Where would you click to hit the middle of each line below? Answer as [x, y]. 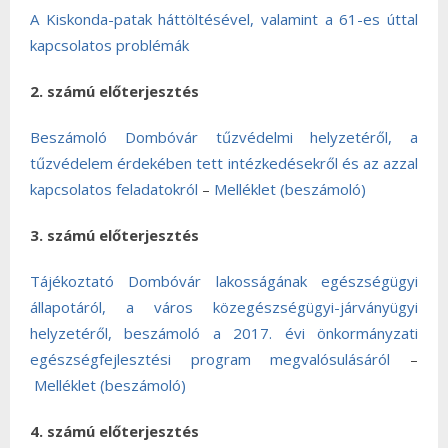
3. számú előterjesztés [114, 235]
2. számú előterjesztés [114, 91]
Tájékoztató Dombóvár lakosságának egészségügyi [224, 281]
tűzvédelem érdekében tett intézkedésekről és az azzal [224, 163]
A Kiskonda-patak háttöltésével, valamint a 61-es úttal [224, 19]
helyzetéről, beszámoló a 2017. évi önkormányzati [224, 333]
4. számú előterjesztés [114, 431]
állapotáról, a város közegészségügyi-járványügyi [224, 307]
